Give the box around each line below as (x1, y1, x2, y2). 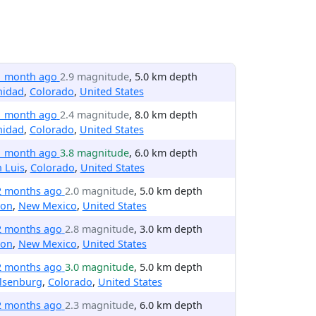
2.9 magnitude (59, 70, 129, 83)
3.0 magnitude (64, 260, 134, 274)
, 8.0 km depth (128, 108, 197, 121)
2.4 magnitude (59, 108, 129, 121)
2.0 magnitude (64, 184, 134, 197)
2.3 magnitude (64, 298, 134, 312)
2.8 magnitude (64, 222, 134, 236)
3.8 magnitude (59, 146, 129, 159)
